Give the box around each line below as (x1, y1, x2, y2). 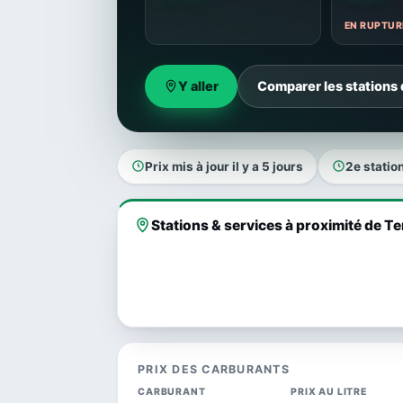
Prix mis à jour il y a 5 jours (145, 158, 303, 174)
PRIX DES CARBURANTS (138, 362, 290, 376)
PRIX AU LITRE (291, 385, 367, 398)
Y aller (178, 77, 219, 94)
